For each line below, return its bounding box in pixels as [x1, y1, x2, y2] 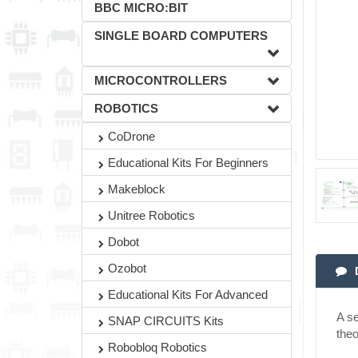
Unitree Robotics [108, 209, 195, 222]
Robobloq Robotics [108, 340, 207, 354]
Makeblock [108, 182, 165, 196]
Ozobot [108, 261, 146, 275]
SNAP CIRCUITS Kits [108, 314, 224, 328]
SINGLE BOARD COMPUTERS [94, 29, 268, 42]
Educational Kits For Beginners [108, 156, 268, 169]
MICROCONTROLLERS [94, 74, 227, 87]
